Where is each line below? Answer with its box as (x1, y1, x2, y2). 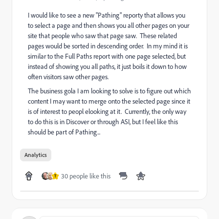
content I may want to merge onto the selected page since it (28, 97, 190, 105)
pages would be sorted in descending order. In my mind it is (28, 42, 188, 50)
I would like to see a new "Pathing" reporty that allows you (28, 11, 185, 19)
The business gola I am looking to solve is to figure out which (28, 87, 191, 95)
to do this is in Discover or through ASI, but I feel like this (28, 117, 178, 126)
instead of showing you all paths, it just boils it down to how (28, 62, 187, 70)
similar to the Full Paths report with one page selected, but (28, 52, 186, 60)
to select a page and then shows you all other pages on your (28, 21, 189, 29)
